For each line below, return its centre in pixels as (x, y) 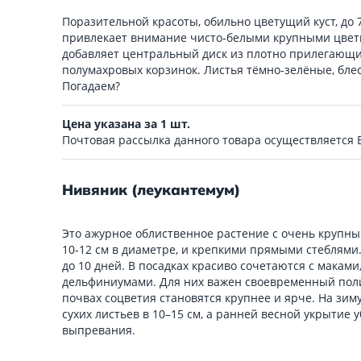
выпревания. (99, 330)
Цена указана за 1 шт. (126, 123)
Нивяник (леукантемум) (151, 189)
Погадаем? (91, 85)
